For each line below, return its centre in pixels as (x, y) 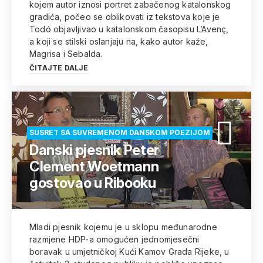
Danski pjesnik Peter (94, 150)
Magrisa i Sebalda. (66, 54)
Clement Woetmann (94, 166)
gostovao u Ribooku (93, 183)
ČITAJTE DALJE (59, 68)
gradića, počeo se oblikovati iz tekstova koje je (125, 17)
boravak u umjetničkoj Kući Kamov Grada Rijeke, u (129, 252)
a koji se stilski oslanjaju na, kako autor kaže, (119, 41)
